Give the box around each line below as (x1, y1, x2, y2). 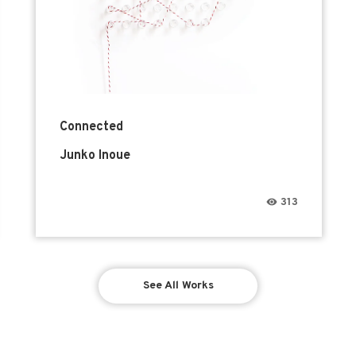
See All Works (142, 279, 214, 293)
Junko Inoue (60, 148, 131, 164)
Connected (60, 119, 124, 136)
